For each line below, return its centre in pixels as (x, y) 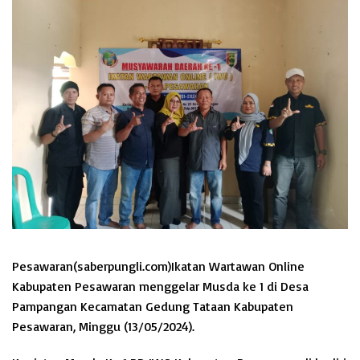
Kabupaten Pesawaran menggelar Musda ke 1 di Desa (160, 286)
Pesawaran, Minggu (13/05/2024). (103, 326)
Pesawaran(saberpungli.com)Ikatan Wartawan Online (158, 266)
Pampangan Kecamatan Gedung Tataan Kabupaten (153, 306)
